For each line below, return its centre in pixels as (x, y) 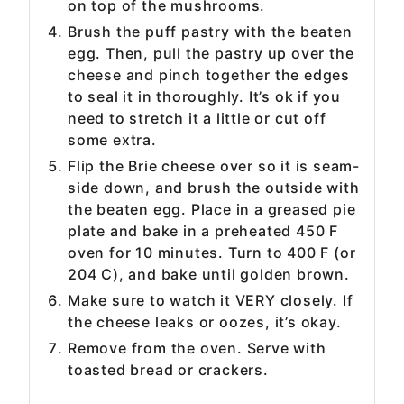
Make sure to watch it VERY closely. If (211, 301)
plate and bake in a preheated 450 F (203, 231)
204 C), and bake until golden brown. (211, 275)
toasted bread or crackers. (168, 370)
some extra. (115, 140)
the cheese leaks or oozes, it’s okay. (207, 322)
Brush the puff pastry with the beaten (210, 32)
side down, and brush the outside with (214, 188)
